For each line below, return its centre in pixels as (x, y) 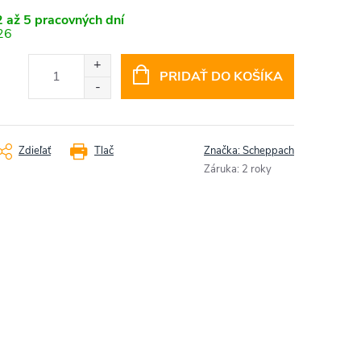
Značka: (223, 151)
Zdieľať (35, 151)
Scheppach (268, 151)
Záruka (220, 170)
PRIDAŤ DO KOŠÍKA (221, 76)
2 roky (257, 170)
